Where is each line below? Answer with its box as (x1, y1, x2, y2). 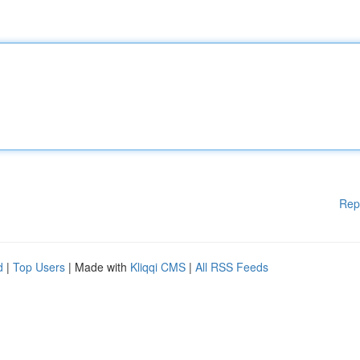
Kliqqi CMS (130, 259, 186, 275)
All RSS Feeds (195, 259, 268, 275)
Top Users (13, 259, 65, 275)
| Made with (65, 259, 130, 275)
